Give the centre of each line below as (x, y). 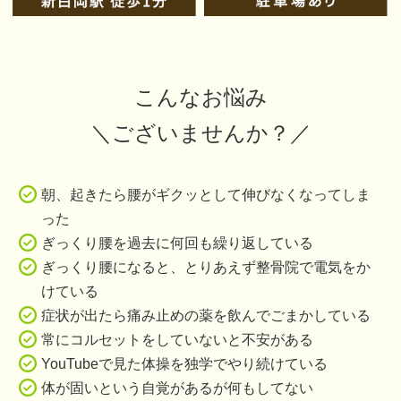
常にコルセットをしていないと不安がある (177, 339)
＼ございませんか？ (190, 133)
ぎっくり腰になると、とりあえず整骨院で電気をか (206, 267)
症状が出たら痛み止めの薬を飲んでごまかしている (206, 315)
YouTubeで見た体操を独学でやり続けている (184, 363)
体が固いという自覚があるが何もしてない (177, 388)
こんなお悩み (200, 97)
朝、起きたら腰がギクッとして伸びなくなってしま (206, 194)
